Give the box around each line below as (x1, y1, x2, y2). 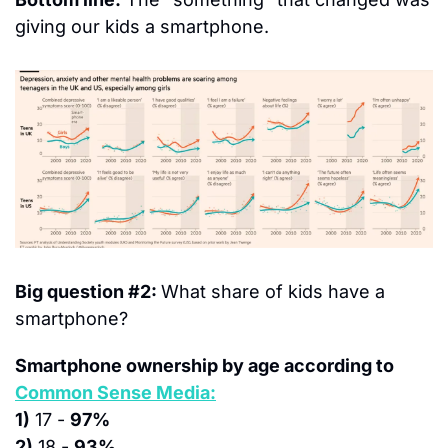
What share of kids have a (161, 281, 385, 303)
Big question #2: (15, 281, 161, 303)
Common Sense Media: (15, 382, 216, 404)
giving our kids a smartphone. (15, 15, 269, 37)
